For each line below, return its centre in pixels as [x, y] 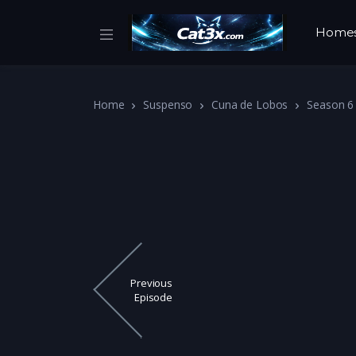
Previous [151, 283]
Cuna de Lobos [250, 104]
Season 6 [331, 104]
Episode [153, 298]
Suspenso [168, 104]
